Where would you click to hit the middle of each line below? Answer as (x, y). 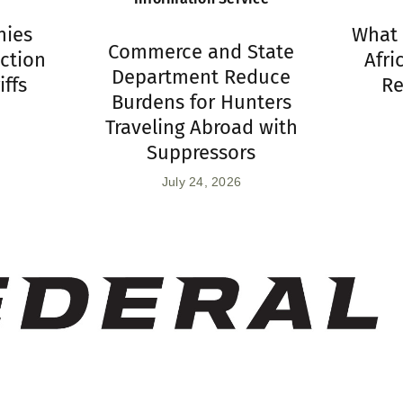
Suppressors (201, 153)
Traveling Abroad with (201, 128)
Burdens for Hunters (201, 103)
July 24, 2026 (201, 182)
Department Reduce (201, 77)
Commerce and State (201, 52)
